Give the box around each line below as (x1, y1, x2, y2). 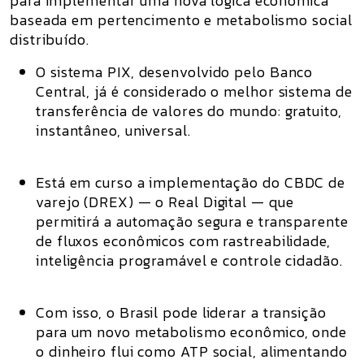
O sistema (36, 61, 108, 83)
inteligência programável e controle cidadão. (36, 249, 343, 271)
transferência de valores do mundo (36, 100, 278, 122)
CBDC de (284, 171, 346, 193)
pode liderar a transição (162, 301, 327, 323)
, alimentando (252, 340, 348, 362)
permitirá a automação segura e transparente (36, 210, 349, 232)
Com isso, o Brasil (36, 301, 163, 323)
